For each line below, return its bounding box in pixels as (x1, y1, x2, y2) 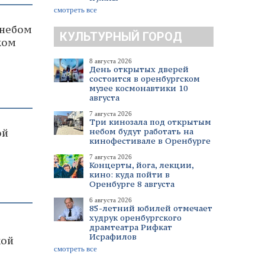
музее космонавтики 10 (89, 83, 188, 93)
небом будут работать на (89, 126, 193, 137)
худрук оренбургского (89, 212, 182, 223)
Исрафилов (89, 231, 137, 242)
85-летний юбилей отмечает (89, 203, 212, 214)
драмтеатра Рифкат (89, 222, 172, 232)
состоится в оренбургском (89, 73, 200, 84)
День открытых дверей (89, 64, 189, 75)
